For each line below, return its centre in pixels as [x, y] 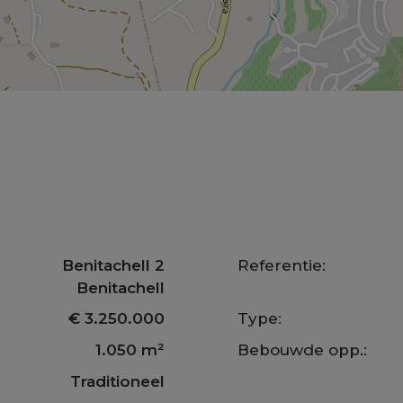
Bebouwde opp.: [303, 349]
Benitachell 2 [113, 265]
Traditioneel [117, 381]
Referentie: [282, 265]
